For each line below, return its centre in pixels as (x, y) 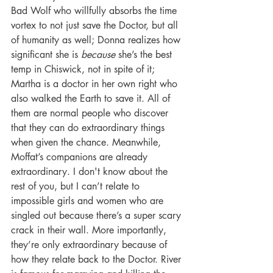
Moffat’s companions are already (81, 157)
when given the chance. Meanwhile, (87, 143)
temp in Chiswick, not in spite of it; (84, 69)
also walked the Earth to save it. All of (92, 99)
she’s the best (145, 55)
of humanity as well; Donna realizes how (97, 40)
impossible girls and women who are (89, 201)
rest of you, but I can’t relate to (77, 186)
